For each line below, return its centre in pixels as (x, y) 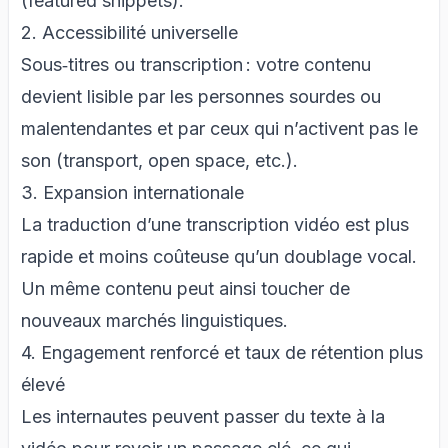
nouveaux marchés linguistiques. (154, 320)
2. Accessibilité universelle (129, 32)
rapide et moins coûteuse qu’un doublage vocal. (219, 256)
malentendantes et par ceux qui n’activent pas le (219, 128)
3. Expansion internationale (132, 192)
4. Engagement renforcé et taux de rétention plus (222, 352)
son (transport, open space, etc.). (159, 160)
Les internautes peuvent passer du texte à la (203, 416)
